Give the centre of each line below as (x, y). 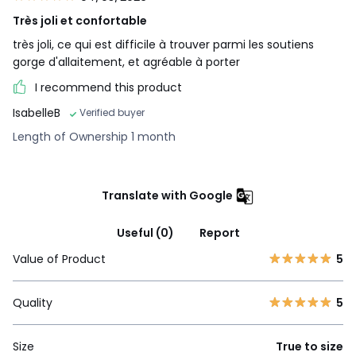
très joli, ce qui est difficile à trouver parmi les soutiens (163, 44)
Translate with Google (167, 195)
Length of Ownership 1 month (94, 137)
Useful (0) (145, 233)
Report (219, 233)
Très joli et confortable (80, 20)
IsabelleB (37, 113)
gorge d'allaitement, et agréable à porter (126, 62)
